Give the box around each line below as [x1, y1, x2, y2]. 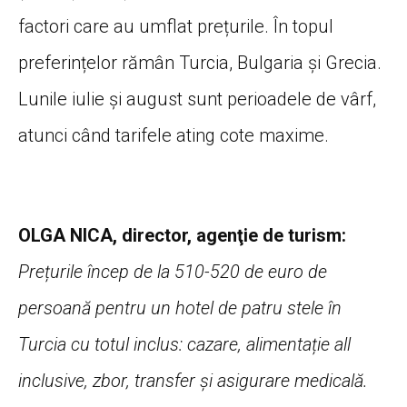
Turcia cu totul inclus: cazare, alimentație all [18, 333, 351, 355]
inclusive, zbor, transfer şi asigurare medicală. [18, 369, 368, 392]
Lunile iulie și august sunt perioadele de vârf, [18, 87, 376, 110]
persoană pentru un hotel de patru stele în [18, 296, 342, 319]
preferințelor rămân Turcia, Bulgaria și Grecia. [18, 51, 382, 74]
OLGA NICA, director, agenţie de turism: [18, 223, 346, 246]
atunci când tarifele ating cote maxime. [18, 124, 329, 146]
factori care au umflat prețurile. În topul [18, 15, 333, 37]
